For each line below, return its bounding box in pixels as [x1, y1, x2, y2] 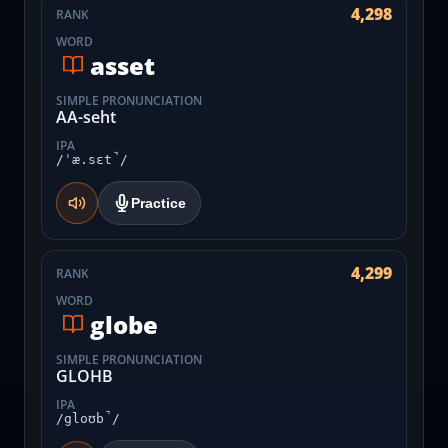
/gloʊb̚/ [56, 411, 120, 426]
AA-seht [56, 106, 116, 128]
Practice [131, 195, 186, 211]
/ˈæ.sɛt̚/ [56, 152, 128, 167]
